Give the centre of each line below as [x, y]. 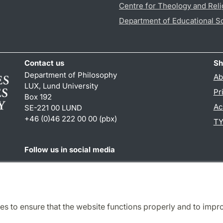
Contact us [45, 63]
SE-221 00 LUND [54, 108]
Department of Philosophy [71, 75]
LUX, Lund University [61, 86]
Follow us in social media [70, 150]
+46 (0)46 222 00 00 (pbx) [71, 119]
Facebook [42, 167]
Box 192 [38, 97]
